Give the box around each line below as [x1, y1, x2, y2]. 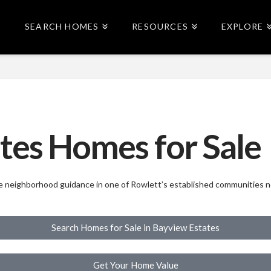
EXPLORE [221, 21, 264, 31]
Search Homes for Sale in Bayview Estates [51, 222, 220, 233]
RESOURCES [132, 21, 188, 31]
